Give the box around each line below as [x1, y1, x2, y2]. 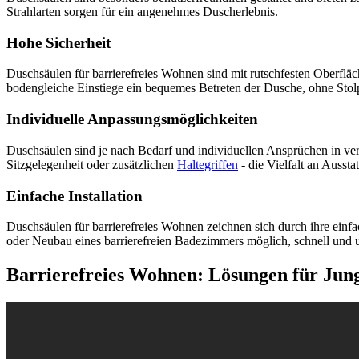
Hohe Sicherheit [6, 34, 111, 51]
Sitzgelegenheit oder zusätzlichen [6, 157, 177, 171]
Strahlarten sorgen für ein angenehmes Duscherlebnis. [6, 4, 278, 18]
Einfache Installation [6, 187, 143, 204]
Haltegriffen [177, 157, 238, 171]
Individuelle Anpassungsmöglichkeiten [6, 111, 258, 128]
